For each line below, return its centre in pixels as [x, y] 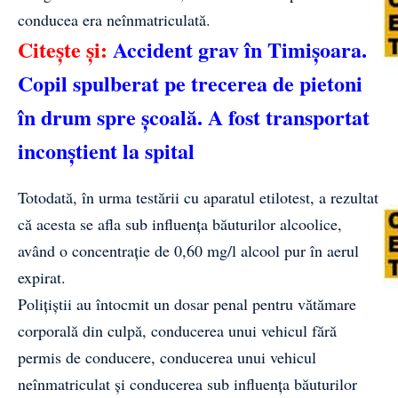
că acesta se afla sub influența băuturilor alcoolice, [180, 223]
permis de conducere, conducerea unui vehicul [167, 357]
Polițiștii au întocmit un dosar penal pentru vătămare [187, 303]
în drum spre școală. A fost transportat [194, 116]
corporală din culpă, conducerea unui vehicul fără [177, 330]
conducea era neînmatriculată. [114, 19]
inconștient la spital [106, 150]
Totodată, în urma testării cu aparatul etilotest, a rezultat [198, 197]
